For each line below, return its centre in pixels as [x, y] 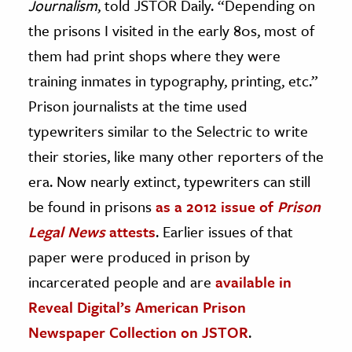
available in [253, 281]
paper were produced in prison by [139, 256]
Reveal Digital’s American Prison [137, 306]
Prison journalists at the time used [138, 105]
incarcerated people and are [122, 281]
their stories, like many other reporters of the [176, 156]
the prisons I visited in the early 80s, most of [171, 30]
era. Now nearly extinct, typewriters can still [169, 181]
